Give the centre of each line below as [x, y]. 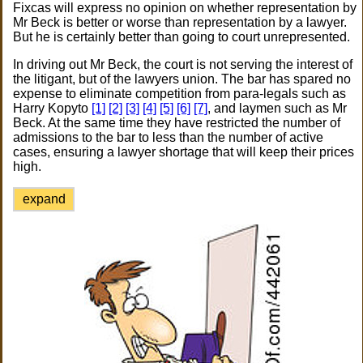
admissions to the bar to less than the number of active [169, 137]
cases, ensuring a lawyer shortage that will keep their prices [184, 152]
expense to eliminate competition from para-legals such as [180, 94]
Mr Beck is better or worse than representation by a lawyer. [180, 22]
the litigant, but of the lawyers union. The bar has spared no [182, 79]
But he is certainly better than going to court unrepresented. [182, 37]
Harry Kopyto [53, 108]
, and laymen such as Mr [278, 108]
